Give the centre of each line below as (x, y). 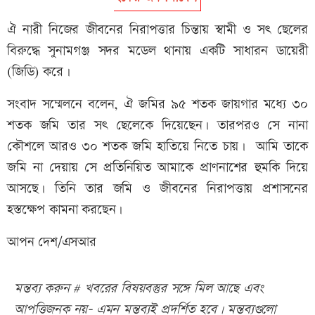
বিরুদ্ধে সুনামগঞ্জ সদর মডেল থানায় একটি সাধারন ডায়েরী (157, 51)
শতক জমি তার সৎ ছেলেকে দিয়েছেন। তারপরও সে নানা (157, 126)
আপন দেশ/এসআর (52, 243)
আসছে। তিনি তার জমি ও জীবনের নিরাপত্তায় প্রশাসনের (157, 189)
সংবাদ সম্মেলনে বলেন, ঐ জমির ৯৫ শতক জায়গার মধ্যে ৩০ (157, 105)
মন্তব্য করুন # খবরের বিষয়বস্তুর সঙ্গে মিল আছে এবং (139, 289)
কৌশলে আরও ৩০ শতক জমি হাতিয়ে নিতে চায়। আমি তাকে (157, 147)
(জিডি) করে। (39, 72)
